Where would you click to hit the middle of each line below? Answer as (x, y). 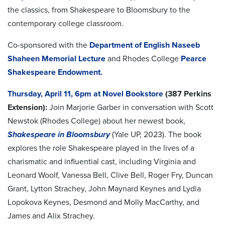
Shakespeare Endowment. (55, 72)
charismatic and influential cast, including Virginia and (102, 161)
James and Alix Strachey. (52, 216)
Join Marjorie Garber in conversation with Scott (131, 107)
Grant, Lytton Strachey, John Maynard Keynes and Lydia (104, 189)
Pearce (194, 59)
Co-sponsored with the (48, 45)
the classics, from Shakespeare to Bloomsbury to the (99, 10)
